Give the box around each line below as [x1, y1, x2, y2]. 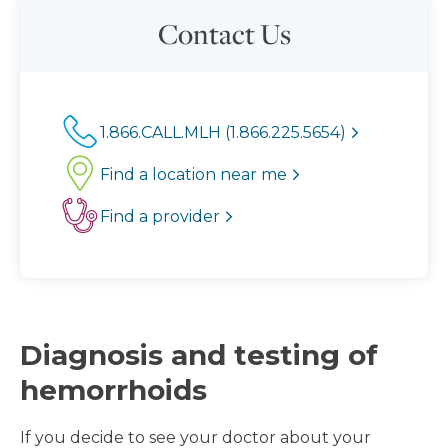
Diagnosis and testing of [20, 338, 378, 372]
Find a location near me [100, 165, 287, 184]
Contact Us [157, 15, 291, 52]
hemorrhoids [20, 373, 207, 407]
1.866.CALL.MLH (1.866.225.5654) [100, 123, 346, 142]
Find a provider [100, 207, 220, 226]
